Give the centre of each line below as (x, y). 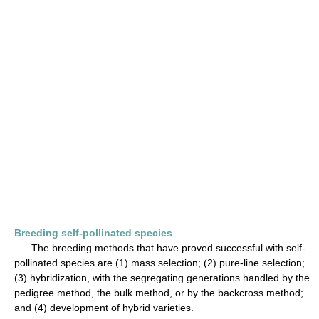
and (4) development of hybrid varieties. (104, 308)
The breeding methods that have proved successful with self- (160, 248)
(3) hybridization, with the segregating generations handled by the (162, 278)
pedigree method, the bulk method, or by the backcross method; (159, 293)
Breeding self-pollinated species (93, 233)
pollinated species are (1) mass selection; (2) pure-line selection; (159, 263)
